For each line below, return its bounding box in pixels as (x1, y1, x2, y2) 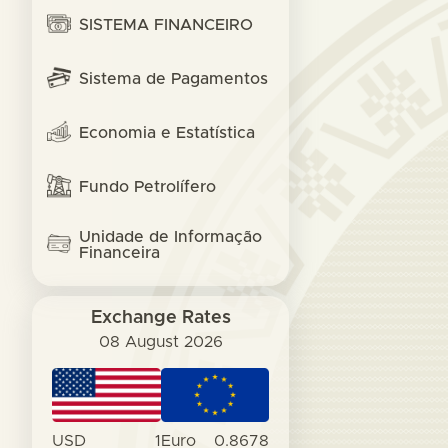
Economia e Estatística (79, 125, 255, 141)
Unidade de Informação (79, 229, 262, 245)
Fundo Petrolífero (79, 179, 216, 195)
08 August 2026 (98, 334, 223, 350)
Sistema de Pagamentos (79, 71, 268, 87)
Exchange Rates (90, 309, 231, 327)
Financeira (79, 245, 160, 261)
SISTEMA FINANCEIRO (79, 17, 253, 33)
